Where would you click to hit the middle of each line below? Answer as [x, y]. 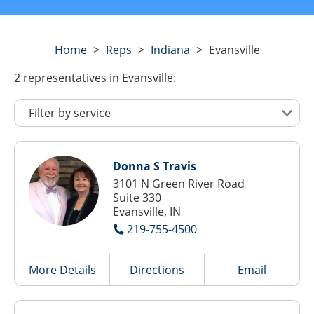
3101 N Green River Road [179, 184]
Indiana [170, 50]
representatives [65, 78]
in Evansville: [141, 78]
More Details [62, 270]
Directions [157, 270]
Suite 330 [137, 198]
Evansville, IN [147, 212]
